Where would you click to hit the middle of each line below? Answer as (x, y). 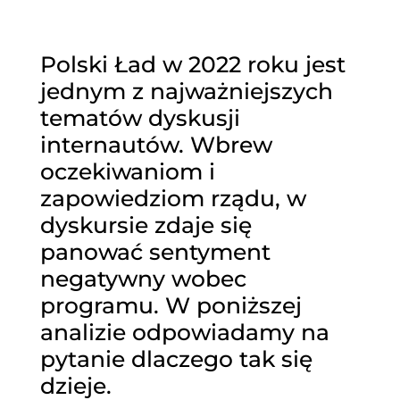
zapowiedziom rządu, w (173, 199)
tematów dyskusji (140, 118)
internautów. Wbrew (156, 145)
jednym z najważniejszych (186, 92)
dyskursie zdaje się (146, 225)
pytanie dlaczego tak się (176, 359)
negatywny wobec (143, 279)
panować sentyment (155, 252)
